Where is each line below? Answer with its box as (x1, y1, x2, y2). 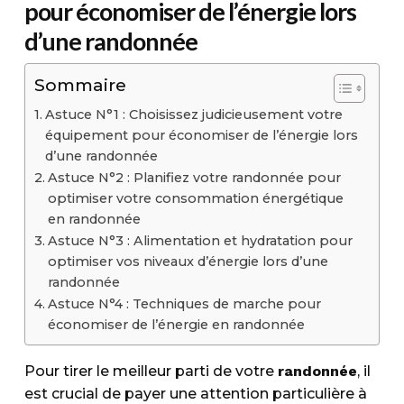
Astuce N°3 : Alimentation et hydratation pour (47, 233, 353, 249)
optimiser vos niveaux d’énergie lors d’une (47, 253, 328, 270)
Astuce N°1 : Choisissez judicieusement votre (44, 106, 343, 123)
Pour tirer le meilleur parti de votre (23, 363, 278, 380)
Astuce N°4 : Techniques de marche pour (47, 296, 321, 312)
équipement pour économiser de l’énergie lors (44, 127, 358, 143)
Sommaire (33, 74, 126, 96)
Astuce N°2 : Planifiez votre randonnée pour (47, 170, 341, 186)
